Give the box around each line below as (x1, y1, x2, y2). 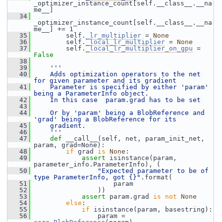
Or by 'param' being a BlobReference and (34, 109, 205, 116)
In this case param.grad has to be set (34, 96, 201, 104)
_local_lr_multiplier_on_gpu (86, 45, 193, 52)
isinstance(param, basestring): (90, 206, 213, 213)
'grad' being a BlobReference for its (34, 115, 176, 123)
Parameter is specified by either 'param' (34, 83, 209, 91)
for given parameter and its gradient (34, 77, 176, 84)
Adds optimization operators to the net (34, 70, 201, 78)
